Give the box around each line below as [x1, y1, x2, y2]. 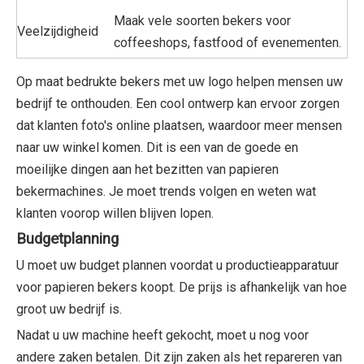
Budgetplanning [16, 230, 119, 248]
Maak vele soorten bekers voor [114, 13, 291, 28]
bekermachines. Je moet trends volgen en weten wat [16, 184, 316, 199]
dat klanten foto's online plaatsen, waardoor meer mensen [16, 118, 342, 133]
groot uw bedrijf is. [16, 301, 122, 317]
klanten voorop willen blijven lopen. [16, 206, 214, 221]
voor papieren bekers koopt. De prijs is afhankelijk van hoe [16, 279, 347, 295]
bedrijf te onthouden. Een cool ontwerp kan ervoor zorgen [16, 96, 340, 111]
